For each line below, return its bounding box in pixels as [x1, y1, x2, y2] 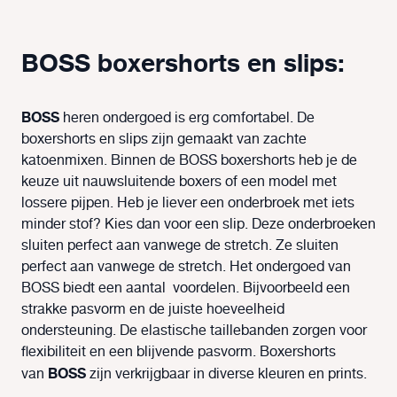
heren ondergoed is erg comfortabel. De [59, 107, 315, 130]
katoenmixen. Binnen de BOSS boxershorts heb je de [21, 150, 357, 173]
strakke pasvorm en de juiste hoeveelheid [21, 299, 284, 322]
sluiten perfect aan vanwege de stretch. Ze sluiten [21, 235, 339, 258]
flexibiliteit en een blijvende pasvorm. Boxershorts [21, 341, 336, 364]
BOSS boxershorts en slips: [21, 43, 345, 85]
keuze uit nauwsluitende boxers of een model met [21, 171, 337, 194]
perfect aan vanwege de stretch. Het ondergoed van [21, 256, 351, 279]
